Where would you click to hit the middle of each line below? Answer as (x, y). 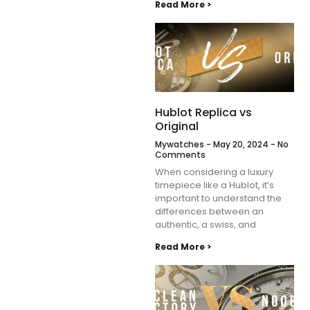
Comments (180, 155)
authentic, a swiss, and (206, 225)
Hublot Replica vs (203, 113)
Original (177, 127)
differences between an (209, 212)
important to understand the (218, 199)
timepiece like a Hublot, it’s (215, 185)
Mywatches (181, 145)
